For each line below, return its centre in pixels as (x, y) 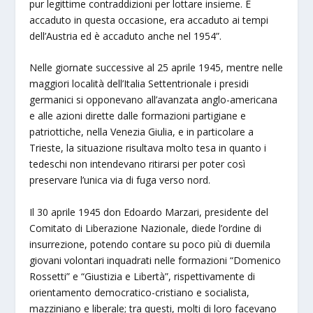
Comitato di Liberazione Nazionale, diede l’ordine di (146, 228)
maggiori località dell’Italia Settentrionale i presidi (139, 84)
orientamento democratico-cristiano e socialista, (140, 292)
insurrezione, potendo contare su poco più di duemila (150, 244)
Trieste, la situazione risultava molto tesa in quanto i (148, 148)
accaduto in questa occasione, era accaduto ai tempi (149, 20)
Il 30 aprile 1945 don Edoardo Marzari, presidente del (149, 212)
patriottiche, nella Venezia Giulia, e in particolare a (142, 132)
